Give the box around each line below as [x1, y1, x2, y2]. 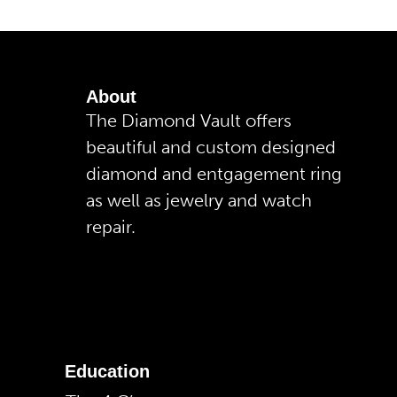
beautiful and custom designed [86, 136, 336, 158]
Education [65, 362, 150, 382]
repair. [86, 215, 136, 237]
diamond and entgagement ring [86, 162, 342, 184]
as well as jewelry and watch [86, 189, 312, 211]
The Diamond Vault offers [86, 109, 292, 131]
